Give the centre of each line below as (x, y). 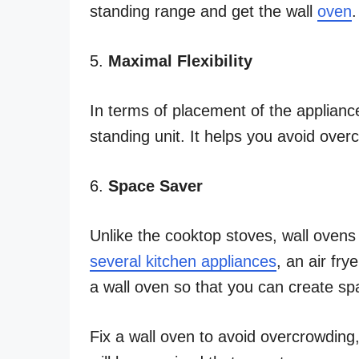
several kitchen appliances (183, 261)
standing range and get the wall (204, 11)
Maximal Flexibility (180, 61)
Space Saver (155, 186)
